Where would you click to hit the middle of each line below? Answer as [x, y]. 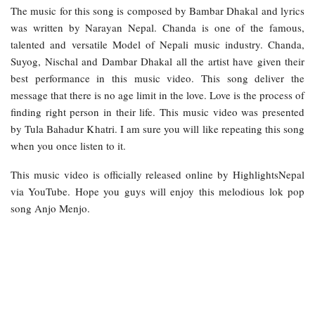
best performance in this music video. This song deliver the [157, 78]
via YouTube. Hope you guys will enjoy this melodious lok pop [157, 192]
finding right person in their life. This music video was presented [157, 112]
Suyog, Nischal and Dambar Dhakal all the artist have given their [157, 62]
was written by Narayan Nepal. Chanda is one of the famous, [157, 28]
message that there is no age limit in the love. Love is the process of [157, 95]
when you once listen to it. [68, 146]
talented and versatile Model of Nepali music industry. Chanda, [157, 45]
